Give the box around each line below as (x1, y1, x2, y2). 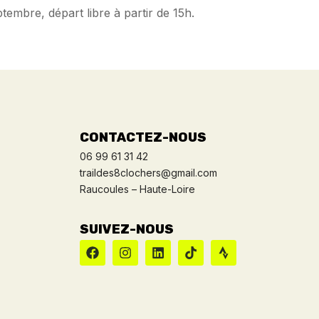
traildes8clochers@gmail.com (80, 166, 217, 179)
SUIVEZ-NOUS (80, 221, 174, 237)
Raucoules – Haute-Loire (80, 182, 195, 195)
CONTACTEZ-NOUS (80, 129, 206, 145)
